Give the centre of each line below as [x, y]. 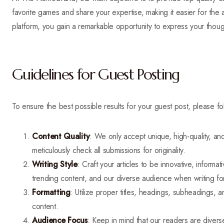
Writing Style [55, 164]
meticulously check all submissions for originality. [109, 150]
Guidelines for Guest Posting [96, 74]
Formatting [51, 192]
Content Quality [61, 136]
